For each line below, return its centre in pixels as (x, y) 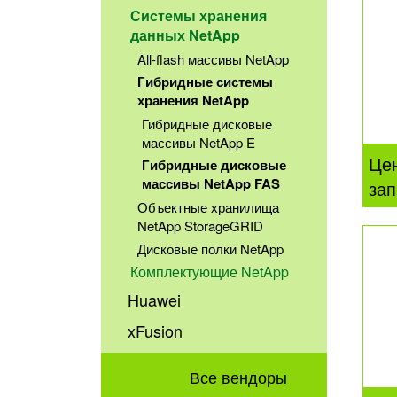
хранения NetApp (193, 100)
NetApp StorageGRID (200, 226)
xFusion (156, 330)
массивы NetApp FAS (211, 184)
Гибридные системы (205, 81)
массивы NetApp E (198, 143)
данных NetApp (186, 35)
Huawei (155, 299)
